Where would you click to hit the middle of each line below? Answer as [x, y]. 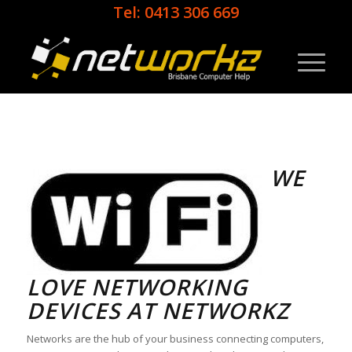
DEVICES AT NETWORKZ [158, 310]
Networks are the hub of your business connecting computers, [175, 339]
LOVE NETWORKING [137, 287]
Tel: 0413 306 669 [176, 12]
